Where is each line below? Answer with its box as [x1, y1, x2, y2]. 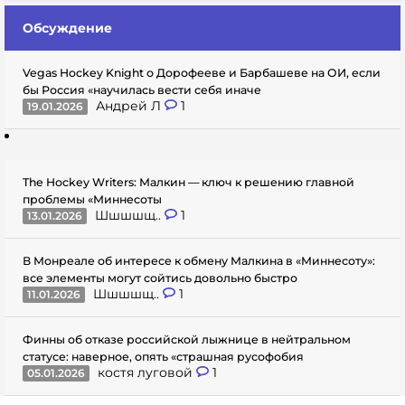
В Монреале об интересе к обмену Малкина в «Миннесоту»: [23, 254, 375, 268]
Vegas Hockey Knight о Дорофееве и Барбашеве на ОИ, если [23, 66, 381, 80]
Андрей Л [96, 98, 165, 114]
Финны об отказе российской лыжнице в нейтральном [23, 333, 351, 346]
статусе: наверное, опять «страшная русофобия [23, 350, 304, 363]
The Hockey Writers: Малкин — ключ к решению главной [23, 175, 354, 189]
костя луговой [98, 364, 196, 381]
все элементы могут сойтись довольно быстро [23, 271, 297, 285]
